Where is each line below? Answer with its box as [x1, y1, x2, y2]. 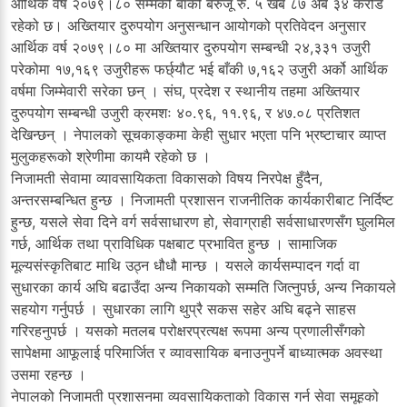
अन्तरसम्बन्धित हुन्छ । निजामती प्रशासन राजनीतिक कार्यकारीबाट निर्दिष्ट [11, 190, 393, 209]
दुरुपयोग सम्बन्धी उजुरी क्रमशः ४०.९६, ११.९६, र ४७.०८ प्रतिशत [11, 103, 360, 122]
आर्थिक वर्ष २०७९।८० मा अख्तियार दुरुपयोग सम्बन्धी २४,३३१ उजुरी [11, 37, 371, 56]
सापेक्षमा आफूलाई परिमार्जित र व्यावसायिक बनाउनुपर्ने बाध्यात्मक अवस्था [11, 342, 382, 362]
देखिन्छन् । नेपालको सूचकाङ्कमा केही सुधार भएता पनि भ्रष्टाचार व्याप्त [11, 124, 386, 144]
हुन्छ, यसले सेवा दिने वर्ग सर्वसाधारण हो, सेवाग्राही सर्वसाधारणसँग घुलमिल [11, 212, 395, 231]
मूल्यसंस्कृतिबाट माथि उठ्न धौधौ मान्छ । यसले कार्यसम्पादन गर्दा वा [11, 255, 360, 274]
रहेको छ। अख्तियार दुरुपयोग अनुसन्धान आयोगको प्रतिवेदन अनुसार [11, 15, 366, 35]
